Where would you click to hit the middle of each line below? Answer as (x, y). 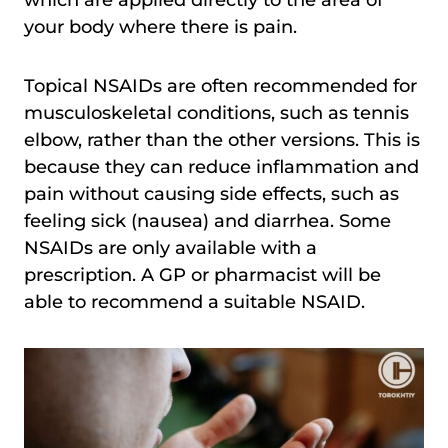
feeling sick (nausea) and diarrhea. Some (207, 221)
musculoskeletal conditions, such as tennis (216, 113)
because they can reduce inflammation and (221, 167)
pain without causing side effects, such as (211, 194)
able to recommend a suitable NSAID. (194, 302)
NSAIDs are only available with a (170, 248)
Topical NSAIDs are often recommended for (220, 86)
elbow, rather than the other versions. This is (222, 140)
